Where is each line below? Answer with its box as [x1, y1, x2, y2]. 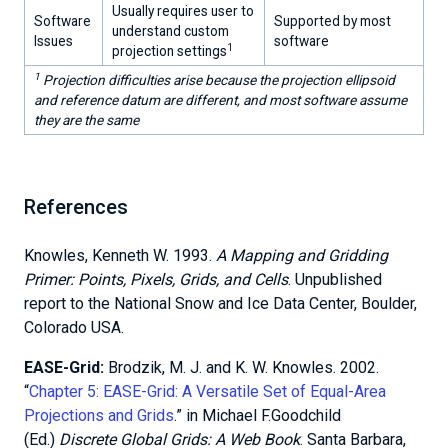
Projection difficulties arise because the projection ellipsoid [40, 72, 395, 88]
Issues [34, 33, 73, 49]
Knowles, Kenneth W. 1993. [24, 246, 216, 265]
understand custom [112, 23, 229, 39]
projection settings [112, 43, 227, 59]
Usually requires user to [112, 3, 254, 19]
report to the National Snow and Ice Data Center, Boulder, [24, 294, 417, 313]
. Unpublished [288, 270, 382, 289]
